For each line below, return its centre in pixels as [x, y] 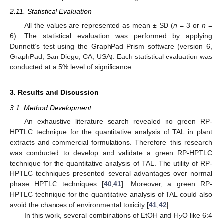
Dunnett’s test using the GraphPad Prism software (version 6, [111, 46]
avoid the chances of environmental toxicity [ [79, 204]
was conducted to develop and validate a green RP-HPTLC [111, 152]
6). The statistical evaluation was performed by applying [111, 35]
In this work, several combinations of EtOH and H [101, 215]
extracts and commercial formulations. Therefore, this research [111, 142]
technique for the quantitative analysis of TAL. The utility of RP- [111, 163]
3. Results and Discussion [54, 92]
